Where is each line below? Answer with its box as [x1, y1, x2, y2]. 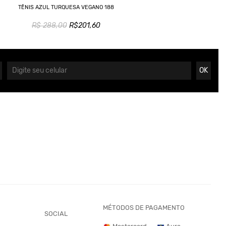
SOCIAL [44, 210, 68, 218]
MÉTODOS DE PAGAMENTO [102, 203, 185, 211]
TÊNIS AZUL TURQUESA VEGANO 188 [18, 4, 114, 11]
